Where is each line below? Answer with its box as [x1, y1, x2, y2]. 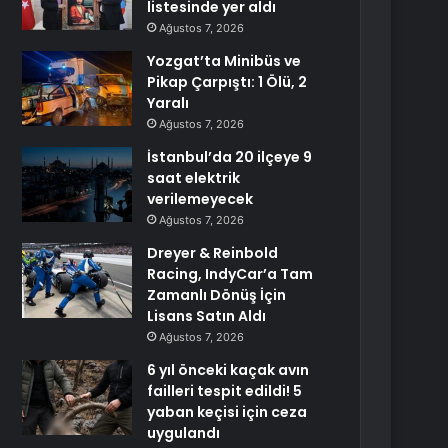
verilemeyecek [147, 189, 254, 209]
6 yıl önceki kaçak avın [147, 360, 310, 380]
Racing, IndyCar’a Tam [147, 264, 314, 284]
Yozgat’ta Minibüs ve [147, 51, 302, 71]
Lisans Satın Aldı [147, 306, 267, 326]
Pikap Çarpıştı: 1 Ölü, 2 [147, 72, 308, 92]
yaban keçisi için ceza [147, 402, 308, 422]
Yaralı [147, 93, 190, 113]
